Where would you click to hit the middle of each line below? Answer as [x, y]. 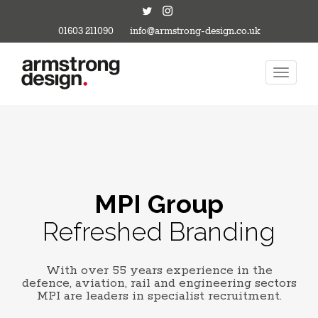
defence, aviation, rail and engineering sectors [159, 283]
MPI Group [159, 204]
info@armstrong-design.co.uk [195, 32]
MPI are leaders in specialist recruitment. [159, 296]
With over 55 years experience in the [159, 270]
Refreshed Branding [159, 231]
